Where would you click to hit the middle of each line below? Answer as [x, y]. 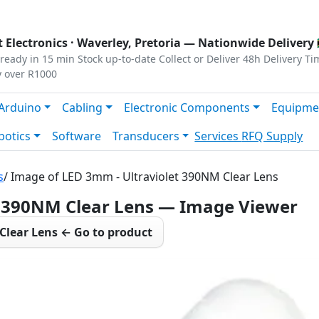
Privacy [26, 11]
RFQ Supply [272, 136]
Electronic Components [187, 108]
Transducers [146, 136]
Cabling [83, 108]
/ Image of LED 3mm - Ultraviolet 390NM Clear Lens [141, 177]
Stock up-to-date [117, 59]
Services [218, 136]
